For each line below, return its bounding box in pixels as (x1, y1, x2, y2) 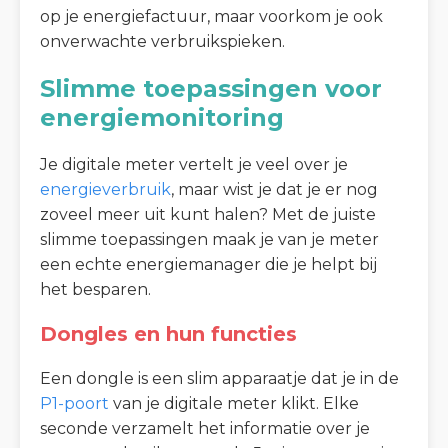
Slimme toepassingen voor (40, 74, 382, 104)
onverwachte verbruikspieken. (40, 32, 285, 52)
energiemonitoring (40, 103, 284, 133)
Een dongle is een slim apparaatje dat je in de (40, 369, 399, 389)
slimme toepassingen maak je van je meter (40, 230, 379, 250)
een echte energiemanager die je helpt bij (40, 255, 377, 275)
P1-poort (40, 394, 109, 414)
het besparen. (40, 280, 151, 300)
